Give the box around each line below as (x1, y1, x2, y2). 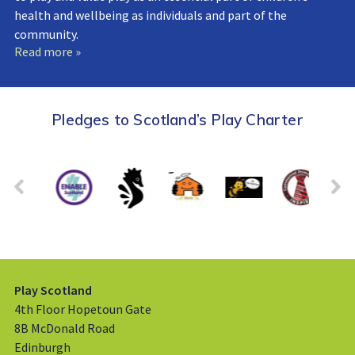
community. (13, 25, 78, 42)
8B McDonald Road (13, 319, 115, 336)
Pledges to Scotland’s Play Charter (52, 109, 303, 129)
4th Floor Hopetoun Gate (13, 300, 151, 317)
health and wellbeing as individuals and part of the (13, 6, 287, 23)
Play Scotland (13, 281, 92, 298)
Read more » (13, 43, 81, 59)
